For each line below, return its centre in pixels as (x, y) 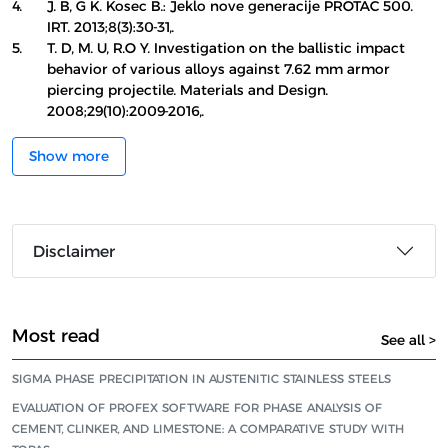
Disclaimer (74, 251)
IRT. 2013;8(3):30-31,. (110, 27)
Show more (69, 156)
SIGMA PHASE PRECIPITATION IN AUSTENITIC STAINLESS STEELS (201, 378)
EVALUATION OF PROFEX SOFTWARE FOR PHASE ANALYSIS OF (197, 407)
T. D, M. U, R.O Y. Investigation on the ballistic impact (226, 48)
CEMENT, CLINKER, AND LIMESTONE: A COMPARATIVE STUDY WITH (208, 428)
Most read (56, 336)
